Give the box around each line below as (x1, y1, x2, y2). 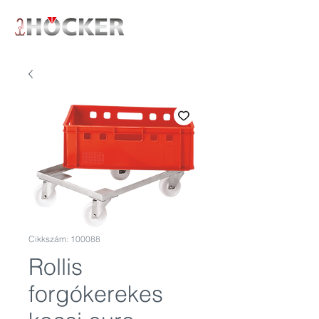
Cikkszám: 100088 (28, 234, 100, 244)
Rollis (28, 253, 83, 281)
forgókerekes (28, 280, 163, 308)
